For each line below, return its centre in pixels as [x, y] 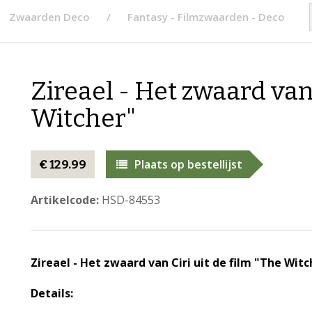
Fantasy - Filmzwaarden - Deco [206, 17]
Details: [52, 293]
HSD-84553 [129, 200]
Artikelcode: [64, 200]
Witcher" [83, 118]
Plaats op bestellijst [188, 164]
